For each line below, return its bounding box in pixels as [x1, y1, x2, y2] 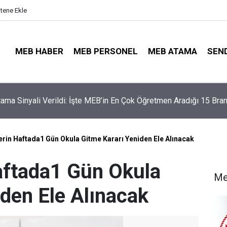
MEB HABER [15, 46, 63, 56]
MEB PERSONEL [73, 46, 138, 56]
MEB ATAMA [148, 46, 197, 56]
